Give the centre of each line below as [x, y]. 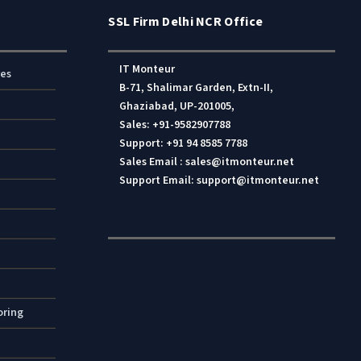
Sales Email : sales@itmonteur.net [207, 162]
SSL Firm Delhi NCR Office [186, 22]
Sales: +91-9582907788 [175, 125]
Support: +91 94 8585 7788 [184, 144]
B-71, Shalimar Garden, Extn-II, [197, 88]
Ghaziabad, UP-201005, [177, 107]
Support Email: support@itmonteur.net [220, 181]
